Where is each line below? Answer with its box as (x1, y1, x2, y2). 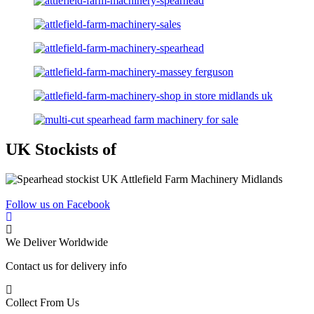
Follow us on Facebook (6, 198, 110, 210)
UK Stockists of (6, 139, 116, 158)
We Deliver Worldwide (6, 235, 108, 248)
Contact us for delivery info (6, 259, 127, 272)
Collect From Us (6, 296, 79, 308)
